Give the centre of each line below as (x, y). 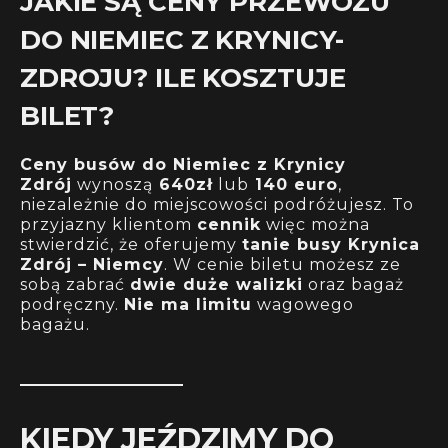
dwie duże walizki (216, 284)
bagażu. (55, 324)
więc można (315, 224)
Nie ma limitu (188, 304)
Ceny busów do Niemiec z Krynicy (183, 164)
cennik (229, 224)
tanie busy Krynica (331, 244)
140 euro (293, 184)
